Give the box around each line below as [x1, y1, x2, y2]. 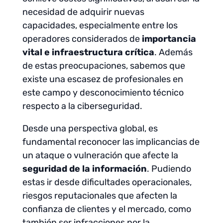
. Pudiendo [146, 163, 191, 174]
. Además [154, 47, 193, 58]
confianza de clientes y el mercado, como [22, 204, 191, 215]
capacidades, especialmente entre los [22, 20, 178, 31]
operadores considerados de [22, 33, 140, 44]
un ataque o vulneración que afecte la [22, 150, 178, 161]
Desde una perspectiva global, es [22, 123, 158, 134]
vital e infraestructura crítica [22, 47, 154, 58]
